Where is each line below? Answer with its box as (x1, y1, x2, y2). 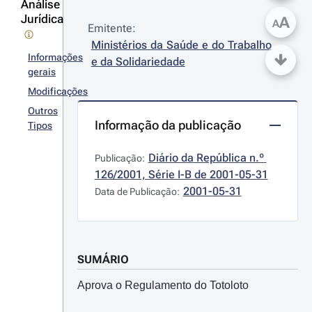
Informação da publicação (94, 118, 241, 132)
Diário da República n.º (148, 151, 264, 164)
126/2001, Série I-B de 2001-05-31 (94, 168, 268, 181)
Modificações (28, 86, 88, 97)
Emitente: (87, 22, 136, 35)
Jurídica (21, 12, 63, 26)
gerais (28, 66, 56, 77)
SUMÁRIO (77, 253, 129, 266)
